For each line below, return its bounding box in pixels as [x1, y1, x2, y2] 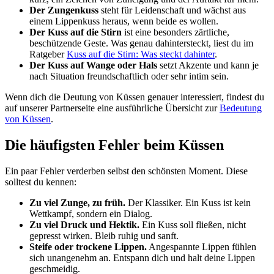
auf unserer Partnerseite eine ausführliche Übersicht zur [5, 103, 220, 114]
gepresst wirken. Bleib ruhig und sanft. [29, 230, 179, 241]
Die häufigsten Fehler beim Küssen [5, 137, 224, 153]
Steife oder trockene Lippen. [29, 241, 147, 252]
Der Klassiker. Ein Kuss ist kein [125, 197, 251, 208]
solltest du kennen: [5, 176, 76, 187]
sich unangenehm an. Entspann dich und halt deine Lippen [29, 252, 255, 263]
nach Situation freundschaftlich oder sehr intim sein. [29, 71, 229, 82]
